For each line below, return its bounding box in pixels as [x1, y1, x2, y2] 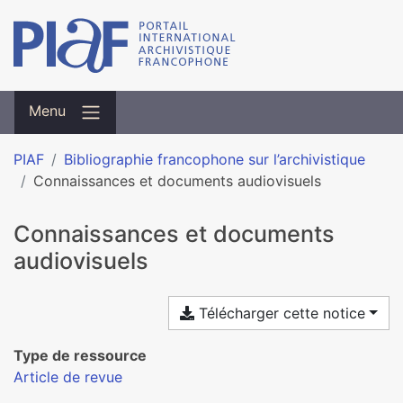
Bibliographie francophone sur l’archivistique [64, 150, 365, 168]
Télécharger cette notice [194, 304, 366, 322]
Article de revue [13, 368, 122, 386]
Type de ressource [13, 346, 147, 364]
